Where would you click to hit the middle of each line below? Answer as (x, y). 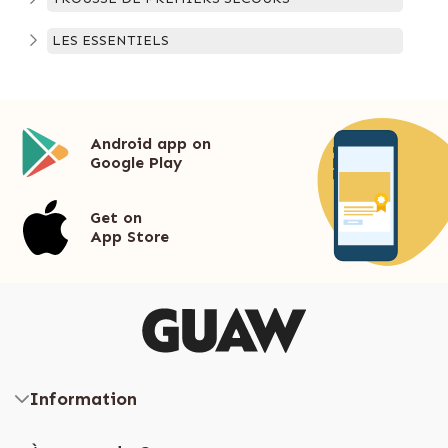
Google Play (136, 162)
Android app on (150, 143)
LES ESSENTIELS (110, 40)
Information (83, 398)
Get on (116, 218)
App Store (129, 237)
